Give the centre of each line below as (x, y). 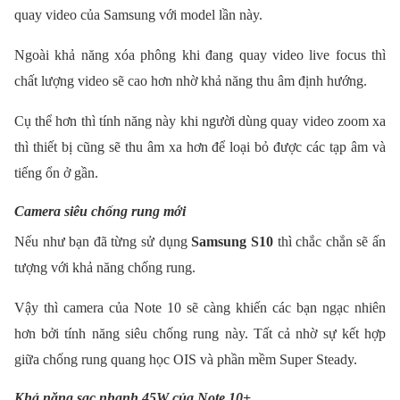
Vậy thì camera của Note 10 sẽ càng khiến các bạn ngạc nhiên (200, 307)
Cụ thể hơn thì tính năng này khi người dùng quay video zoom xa (200, 121)
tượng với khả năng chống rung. (105, 267)
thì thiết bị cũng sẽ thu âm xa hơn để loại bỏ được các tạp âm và (200, 146)
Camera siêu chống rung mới (100, 211)
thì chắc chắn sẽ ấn (329, 241)
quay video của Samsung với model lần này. (138, 14)
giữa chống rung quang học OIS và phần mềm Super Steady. (186, 359)
